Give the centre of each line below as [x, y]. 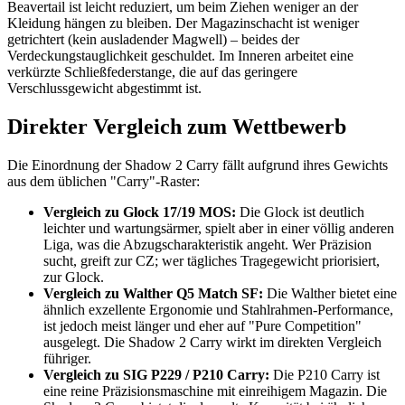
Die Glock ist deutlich [300, 212]
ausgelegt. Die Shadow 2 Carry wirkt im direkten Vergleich [212, 343]
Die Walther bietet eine [330, 294]
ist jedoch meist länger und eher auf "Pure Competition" [202, 326]
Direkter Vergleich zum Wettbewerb [177, 127]
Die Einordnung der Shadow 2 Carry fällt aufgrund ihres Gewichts [198, 165]
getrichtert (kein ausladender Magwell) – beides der [153, 40]
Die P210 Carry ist [325, 375]
